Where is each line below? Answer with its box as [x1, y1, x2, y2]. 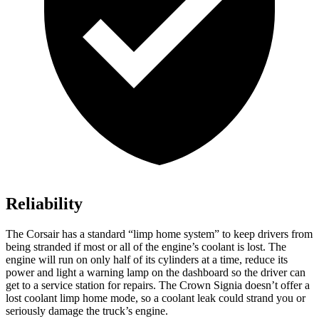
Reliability [6, 194, 83, 214]
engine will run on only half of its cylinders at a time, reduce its [6, 253, 288, 266]
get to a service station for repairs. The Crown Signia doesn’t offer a [6, 279, 310, 292]
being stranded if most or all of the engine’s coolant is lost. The [6, 241, 286, 253]
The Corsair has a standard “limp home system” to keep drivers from [6, 228, 313, 241]
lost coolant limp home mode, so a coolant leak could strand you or [6, 292, 305, 305]
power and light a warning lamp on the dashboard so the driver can [6, 266, 305, 279]
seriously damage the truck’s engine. [6, 305, 168, 318]
